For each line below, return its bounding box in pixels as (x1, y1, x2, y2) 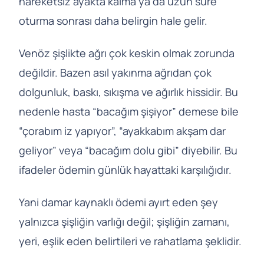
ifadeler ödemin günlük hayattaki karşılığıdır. (19, 163, 232, 177)
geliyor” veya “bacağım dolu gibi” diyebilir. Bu (19, 143, 237, 158)
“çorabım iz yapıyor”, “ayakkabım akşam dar (19, 124, 226, 138)
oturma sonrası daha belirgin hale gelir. (19, 14, 207, 28)
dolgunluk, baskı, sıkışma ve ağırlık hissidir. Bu (19, 85, 238, 100)
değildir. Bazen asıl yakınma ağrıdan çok (19, 65, 212, 80)
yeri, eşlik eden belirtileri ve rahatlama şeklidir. (19, 234, 242, 249)
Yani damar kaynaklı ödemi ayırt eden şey (19, 195, 218, 210)
